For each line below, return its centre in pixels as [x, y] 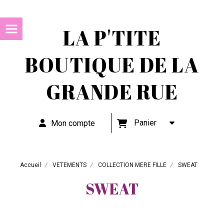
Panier [147, 123]
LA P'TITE [112, 38]
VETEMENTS [69, 165]
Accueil [30, 165]
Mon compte [73, 123]
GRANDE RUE [112, 92]
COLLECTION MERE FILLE [132, 165]
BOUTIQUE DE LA [112, 65]
